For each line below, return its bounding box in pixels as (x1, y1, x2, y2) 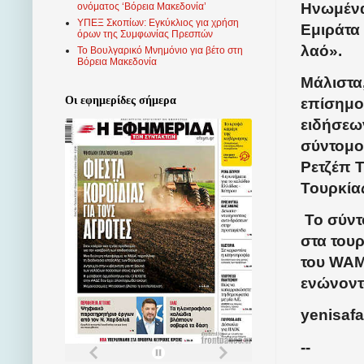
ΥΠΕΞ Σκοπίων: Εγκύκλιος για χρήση (77, 17, 239, 29)
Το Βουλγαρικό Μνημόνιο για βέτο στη (77, 45, 243, 57)
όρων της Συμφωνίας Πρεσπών (77, 28, 213, 41)
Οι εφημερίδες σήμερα (65, 94, 176, 107)
